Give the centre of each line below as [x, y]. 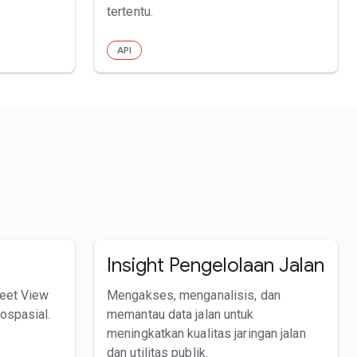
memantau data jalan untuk [180, 314]
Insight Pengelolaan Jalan [216, 265]
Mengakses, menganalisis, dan [194, 295]
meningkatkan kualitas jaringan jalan [206, 333]
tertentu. [130, 11]
